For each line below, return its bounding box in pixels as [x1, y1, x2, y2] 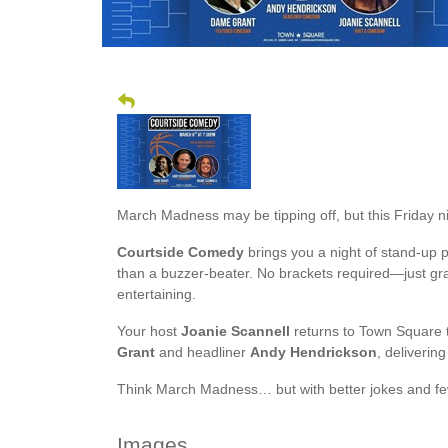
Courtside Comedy [117, 244, 244, 261]
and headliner [155, 344, 250, 361]
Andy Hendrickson [250, 344, 377, 361]
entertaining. [117, 286, 196, 303]
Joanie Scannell [181, 323, 290, 340]
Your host [117, 323, 181, 340]
